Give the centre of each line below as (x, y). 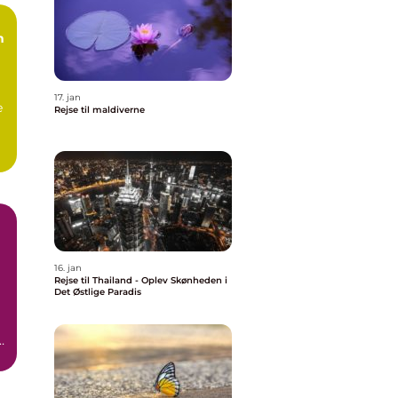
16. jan (68, 268)
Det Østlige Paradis (98, 292)
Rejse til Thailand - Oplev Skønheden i (141, 280)
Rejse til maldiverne (99, 110)
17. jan (68, 97)
